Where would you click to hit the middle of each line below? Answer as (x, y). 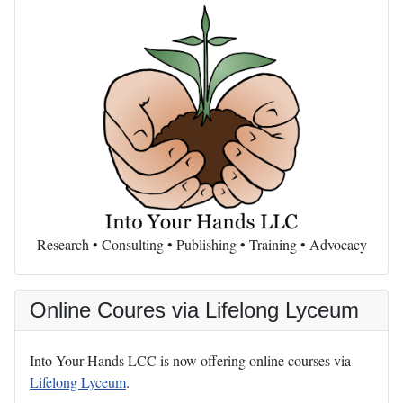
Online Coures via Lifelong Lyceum (194, 309)
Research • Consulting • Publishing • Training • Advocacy (201, 244)
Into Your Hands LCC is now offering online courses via (190, 360)
